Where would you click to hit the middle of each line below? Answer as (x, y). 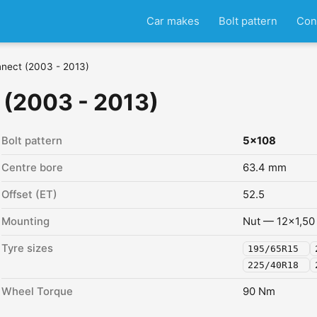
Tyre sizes (27, 248)
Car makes (173, 21)
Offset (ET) (29, 195)
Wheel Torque (37, 292)
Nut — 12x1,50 (279, 221)
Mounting (25, 221)
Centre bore (32, 168)
